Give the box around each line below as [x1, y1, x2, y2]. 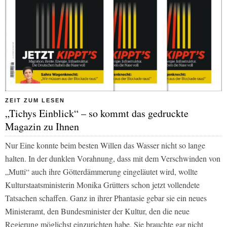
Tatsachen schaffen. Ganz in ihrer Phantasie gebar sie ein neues [5, 192, 207, 203]
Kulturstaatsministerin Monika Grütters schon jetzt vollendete [5, 179, 200, 190]
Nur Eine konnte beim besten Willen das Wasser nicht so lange [5, 139, 205, 150]
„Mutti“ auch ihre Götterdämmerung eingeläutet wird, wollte [5, 166, 198, 177]
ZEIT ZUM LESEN [5, 97, 65, 103]
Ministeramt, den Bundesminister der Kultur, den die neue [5, 205, 190, 216]
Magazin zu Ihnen [5, 119, 79, 133]
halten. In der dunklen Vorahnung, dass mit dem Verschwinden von [5, 153, 220, 164]
